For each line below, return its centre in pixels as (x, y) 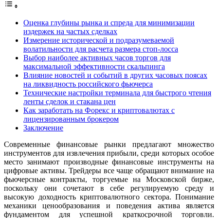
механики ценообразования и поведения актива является (109, 205)
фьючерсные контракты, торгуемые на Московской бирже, (109, 179)
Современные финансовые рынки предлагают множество (109, 144)
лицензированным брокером (71, 119)
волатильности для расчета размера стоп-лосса (101, 49)
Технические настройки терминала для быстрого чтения (117, 92)
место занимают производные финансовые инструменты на (109, 162)
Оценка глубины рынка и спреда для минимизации (109, 22)
